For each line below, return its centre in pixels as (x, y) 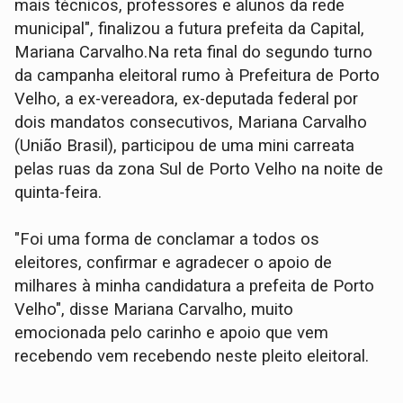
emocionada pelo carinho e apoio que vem (172, 333)
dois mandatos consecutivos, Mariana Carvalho (191, 123)
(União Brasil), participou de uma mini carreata (185, 146)
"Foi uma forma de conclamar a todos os (167, 240)
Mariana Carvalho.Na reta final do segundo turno (194, 53)
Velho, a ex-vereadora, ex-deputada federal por (187, 99)
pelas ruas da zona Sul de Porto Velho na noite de (199, 170)
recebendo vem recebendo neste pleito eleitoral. (192, 357)
